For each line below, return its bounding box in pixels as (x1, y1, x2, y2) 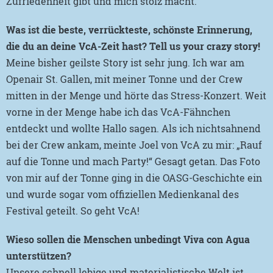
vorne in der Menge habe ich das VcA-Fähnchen (6, 105, 230, 119)
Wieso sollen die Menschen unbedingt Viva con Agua (6, 232, 250, 246)
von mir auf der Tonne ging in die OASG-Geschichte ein (6, 171, 262, 185)
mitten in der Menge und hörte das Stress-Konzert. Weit (6, 88, 266, 102)
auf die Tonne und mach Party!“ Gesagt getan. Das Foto (6, 154, 260, 168)
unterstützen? (6, 249, 71, 263)
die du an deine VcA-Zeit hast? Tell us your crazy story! (6, 39, 260, 53)
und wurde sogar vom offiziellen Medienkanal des (6, 187, 239, 201)
